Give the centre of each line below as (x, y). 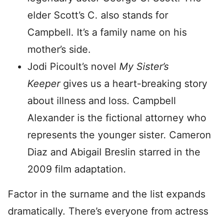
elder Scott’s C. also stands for (98, 15)
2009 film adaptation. (77, 169)
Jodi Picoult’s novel (73, 66)
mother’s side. (59, 49)
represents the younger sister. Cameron (119, 135)
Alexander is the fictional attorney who (117, 118)
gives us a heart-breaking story (135, 84)
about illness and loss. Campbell (102, 101)
